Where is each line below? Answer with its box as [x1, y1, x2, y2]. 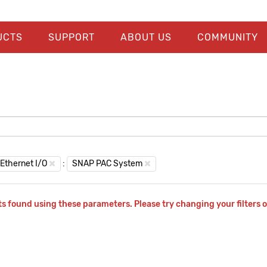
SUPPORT [48, 32, 95, 43]
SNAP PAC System [72, 159, 142, 169]
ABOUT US [120, 32, 172, 43]
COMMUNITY [197, 32, 258, 43]
